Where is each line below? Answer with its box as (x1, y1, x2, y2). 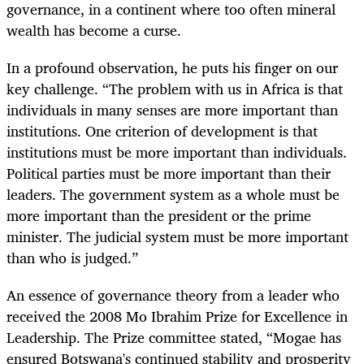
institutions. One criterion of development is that (6, 118, 318, 143)
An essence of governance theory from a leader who (6, 282, 340, 307)
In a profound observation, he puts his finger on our (6, 54, 338, 80)
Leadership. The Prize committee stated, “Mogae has (6, 324, 341, 349)
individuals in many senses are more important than (6, 97, 338, 122)
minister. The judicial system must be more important (6, 223, 349, 249)
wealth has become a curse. (6, 17, 181, 42)
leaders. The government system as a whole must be (6, 181, 340, 206)
